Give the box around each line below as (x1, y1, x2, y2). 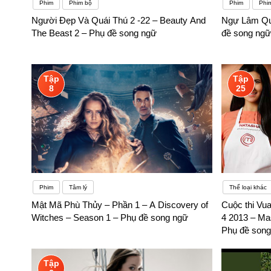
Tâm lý (69, 184, 87, 191)
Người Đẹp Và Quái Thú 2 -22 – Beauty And (31, 15, 206, 26)
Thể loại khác (229, 184, 267, 191)
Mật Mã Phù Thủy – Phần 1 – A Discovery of (31, 200, 208, 211)
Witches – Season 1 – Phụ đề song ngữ (31, 212, 188, 223)
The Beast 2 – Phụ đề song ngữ (31, 28, 157, 39)
